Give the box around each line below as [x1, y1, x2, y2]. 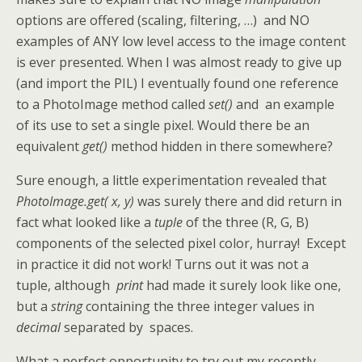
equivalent [16, 137, 82, 155]
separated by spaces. [61, 318, 193, 336]
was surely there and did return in [134, 192, 342, 210]
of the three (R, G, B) [183, 213, 309, 231]
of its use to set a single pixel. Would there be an [16, 116, 309, 134]
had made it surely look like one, [143, 276, 341, 294]
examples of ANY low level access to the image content [16, 32, 346, 50]
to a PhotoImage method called [16, 95, 208, 113]
